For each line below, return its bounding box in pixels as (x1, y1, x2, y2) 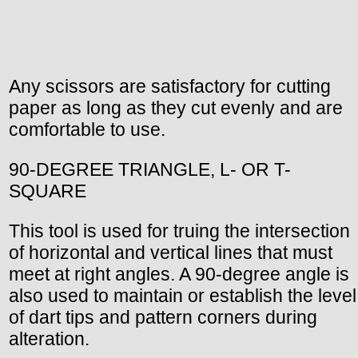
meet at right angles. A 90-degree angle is (9, 263, 349, 284)
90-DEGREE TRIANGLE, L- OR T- (9, 158, 291, 180)
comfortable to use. (9, 118, 165, 140)
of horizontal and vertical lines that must (9, 241, 332, 263)
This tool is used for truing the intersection (9, 220, 350, 241)
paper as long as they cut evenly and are (9, 97, 343, 118)
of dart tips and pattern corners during (9, 306, 317, 328)
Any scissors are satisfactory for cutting (9, 75, 331, 97)
